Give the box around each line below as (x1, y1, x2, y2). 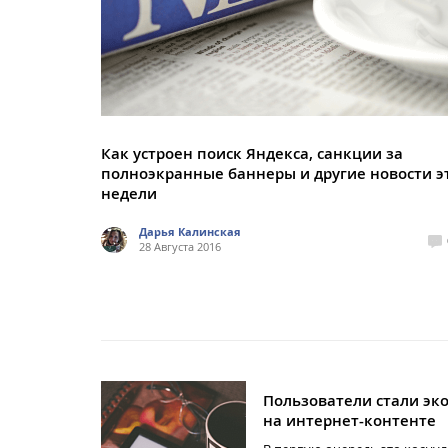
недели (101, 183, 157, 204)
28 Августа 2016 (139, 239, 221, 254)
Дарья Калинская (139, 224, 241, 239)
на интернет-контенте (263, 410, 436, 431)
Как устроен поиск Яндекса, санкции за (101, 143, 403, 164)
